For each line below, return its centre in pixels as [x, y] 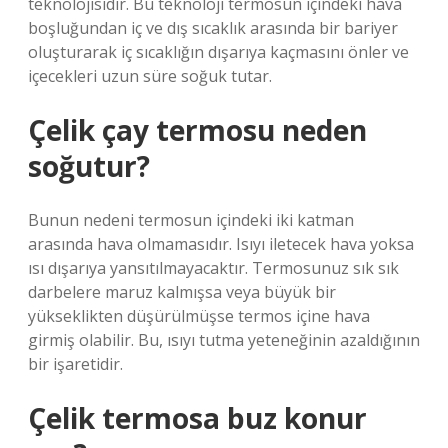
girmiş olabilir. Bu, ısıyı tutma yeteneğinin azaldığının [224, 340]
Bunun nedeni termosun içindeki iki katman [191, 220]
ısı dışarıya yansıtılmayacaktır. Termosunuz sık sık [213, 268]
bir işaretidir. [75, 364]
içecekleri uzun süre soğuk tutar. [150, 76]
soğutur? [89, 166]
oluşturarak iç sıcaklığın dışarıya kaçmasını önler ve [218, 52]
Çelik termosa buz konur [197, 418]
